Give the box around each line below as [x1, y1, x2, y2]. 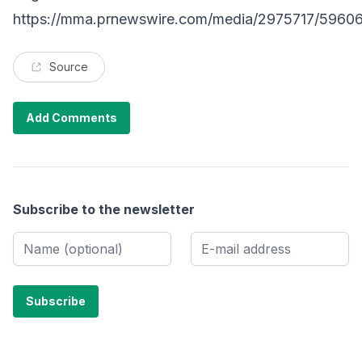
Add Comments [26, 110, 117, 124]
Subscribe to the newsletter [13, 200, 195, 217]
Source [49, 59, 88, 74]
